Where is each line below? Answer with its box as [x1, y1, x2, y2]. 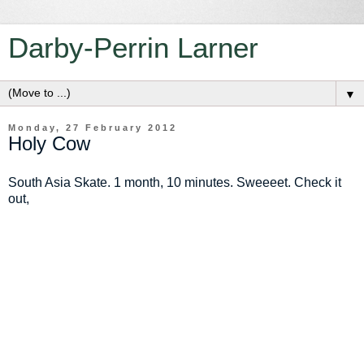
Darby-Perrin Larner [8, 32, 258, 63]
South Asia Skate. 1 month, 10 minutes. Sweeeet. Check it [8, 175, 341, 189]
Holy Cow [8, 132, 90, 154]
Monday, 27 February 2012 [8, 123, 177, 132]
